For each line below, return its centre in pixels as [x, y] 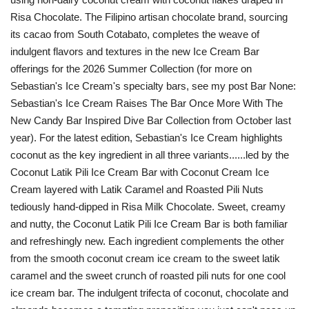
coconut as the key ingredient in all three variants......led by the [150, 155]
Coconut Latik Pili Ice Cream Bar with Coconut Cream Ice [140, 172]
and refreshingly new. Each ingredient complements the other [147, 241]
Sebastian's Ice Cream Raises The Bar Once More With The [147, 103]
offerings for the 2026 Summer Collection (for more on [131, 69]
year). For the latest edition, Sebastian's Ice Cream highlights [147, 138]
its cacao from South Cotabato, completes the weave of [135, 34]
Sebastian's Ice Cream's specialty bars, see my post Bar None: [153, 86]
